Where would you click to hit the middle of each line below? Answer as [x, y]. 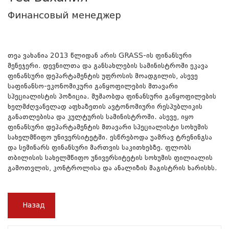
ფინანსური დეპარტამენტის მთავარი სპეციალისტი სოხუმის [108, 128]
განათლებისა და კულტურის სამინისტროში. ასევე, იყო [101, 117]
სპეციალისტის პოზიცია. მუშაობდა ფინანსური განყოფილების [112, 97]
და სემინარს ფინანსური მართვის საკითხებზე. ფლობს [99, 148]
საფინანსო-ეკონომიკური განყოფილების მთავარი [93, 87]
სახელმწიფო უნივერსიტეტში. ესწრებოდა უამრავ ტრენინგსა [110, 138]
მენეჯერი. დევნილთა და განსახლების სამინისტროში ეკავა [108, 66]
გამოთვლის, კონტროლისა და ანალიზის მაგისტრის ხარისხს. [112, 168]
